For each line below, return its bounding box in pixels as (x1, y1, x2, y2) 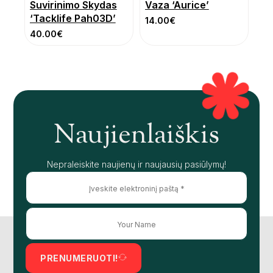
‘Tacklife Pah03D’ (30, 12, 116, 25)
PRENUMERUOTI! (40, 252, 118, 263)
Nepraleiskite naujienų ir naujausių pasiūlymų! (47, 159, 226, 170)
